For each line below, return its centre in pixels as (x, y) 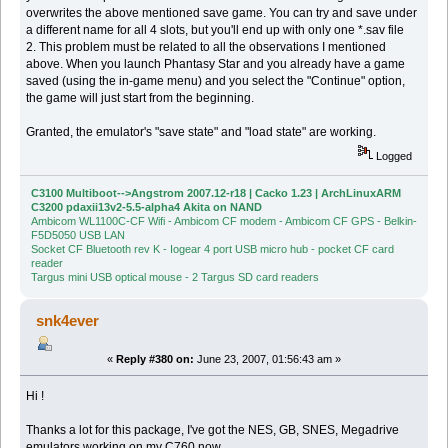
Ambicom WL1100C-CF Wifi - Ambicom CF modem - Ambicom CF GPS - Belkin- (223, 221)
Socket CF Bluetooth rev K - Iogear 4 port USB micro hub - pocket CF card (212, 249)
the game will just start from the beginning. (140, 97)
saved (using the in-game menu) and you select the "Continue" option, (216, 80)
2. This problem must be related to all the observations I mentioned (206, 46)
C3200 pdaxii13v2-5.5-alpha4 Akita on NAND (146, 207)
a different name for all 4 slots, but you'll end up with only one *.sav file (215, 29)
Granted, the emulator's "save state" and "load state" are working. (201, 131)
